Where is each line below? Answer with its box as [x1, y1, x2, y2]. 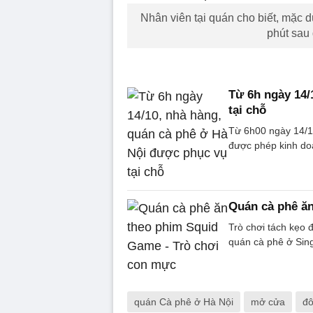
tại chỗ [228, 103, 266, 117]
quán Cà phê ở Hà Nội [134, 296, 233, 307]
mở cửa [251, 296, 285, 307]
